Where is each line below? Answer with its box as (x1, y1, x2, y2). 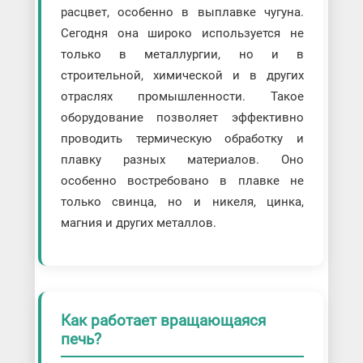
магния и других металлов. (60, 215, 216, 230)
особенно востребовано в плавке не (60, 173, 305, 188)
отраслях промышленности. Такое (60, 88, 305, 104)
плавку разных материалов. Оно (60, 152, 305, 167)
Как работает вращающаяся (60, 310, 266, 330)
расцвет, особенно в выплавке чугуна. (60, 4, 305, 19)
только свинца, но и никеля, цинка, (60, 194, 305, 209)
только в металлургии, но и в (60, 46, 305, 62)
